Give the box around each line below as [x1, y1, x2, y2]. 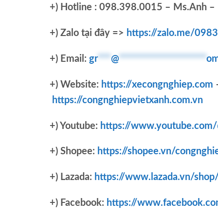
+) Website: [50, 79, 101, 90]
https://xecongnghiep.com [101, 79, 213, 90]
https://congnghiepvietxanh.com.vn [52, 95, 203, 105]
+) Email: [50, 54, 89, 64]
